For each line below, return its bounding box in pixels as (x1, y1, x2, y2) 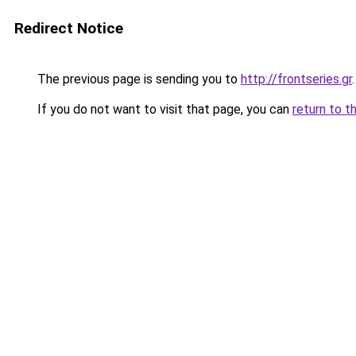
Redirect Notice (14, 19, 123, 37)
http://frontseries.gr (241, 72, 352, 87)
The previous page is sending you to (34, 72, 241, 87)
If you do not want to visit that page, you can (34, 102, 292, 117)
